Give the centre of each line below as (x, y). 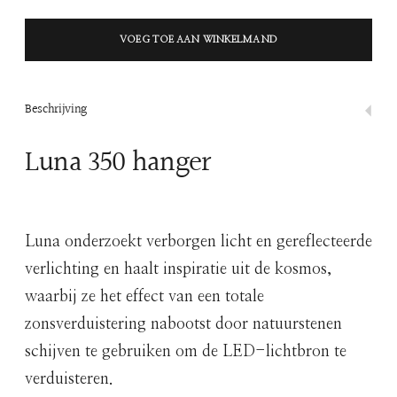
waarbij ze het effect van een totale (144, 297)
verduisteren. (69, 380)
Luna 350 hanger (118, 163)
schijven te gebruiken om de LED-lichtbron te (186, 352)
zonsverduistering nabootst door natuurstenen (183, 325)
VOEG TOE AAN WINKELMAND (198, 39)
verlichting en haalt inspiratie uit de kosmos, (179, 270)
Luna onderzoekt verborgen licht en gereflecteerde (198, 242)
